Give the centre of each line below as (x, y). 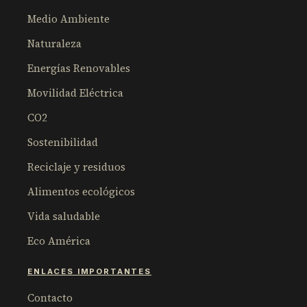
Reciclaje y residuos (76, 167)
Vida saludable (64, 216)
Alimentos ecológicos (81, 191)
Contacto (50, 297)
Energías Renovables (79, 68)
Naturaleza (54, 43)
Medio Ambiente (69, 19)
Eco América (59, 241)
